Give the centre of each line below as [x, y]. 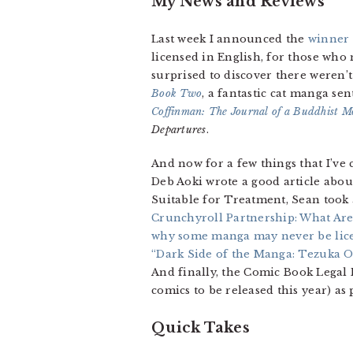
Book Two [177, 93]
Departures [179, 130]
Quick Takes [201, 328]
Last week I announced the [230, 39]
